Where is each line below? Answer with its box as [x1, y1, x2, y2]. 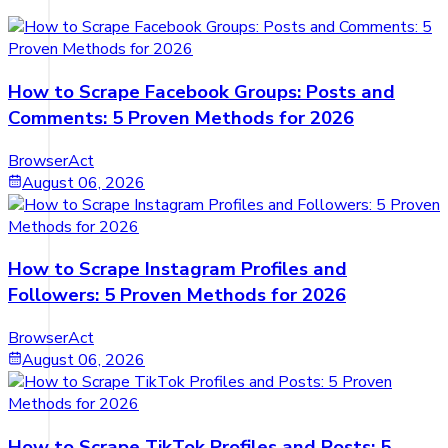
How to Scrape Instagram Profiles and [8, 256, 347, 283]
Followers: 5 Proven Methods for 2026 [8, 282, 346, 309]
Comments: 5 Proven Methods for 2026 [8, 104, 354, 131]
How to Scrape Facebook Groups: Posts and [8, 78, 395, 105]
